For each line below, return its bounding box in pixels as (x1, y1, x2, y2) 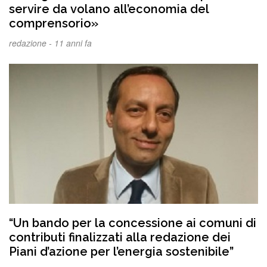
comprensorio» (9, 16, 98, 31)
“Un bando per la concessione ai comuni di (9, 216, 256, 231)
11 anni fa (54, 37, 92, 49)
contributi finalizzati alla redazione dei (9, 230, 231, 245)
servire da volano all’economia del (9, 2, 209, 17)
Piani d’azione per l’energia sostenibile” (9, 244, 234, 259)
